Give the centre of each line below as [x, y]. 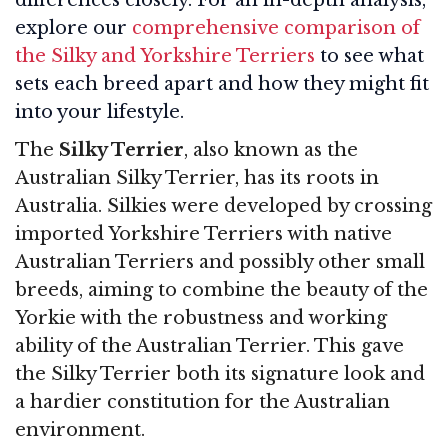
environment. [80, 429]
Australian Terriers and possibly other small [220, 261]
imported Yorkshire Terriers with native [203, 233]
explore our [73, 27]
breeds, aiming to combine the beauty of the [221, 289]
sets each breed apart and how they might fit [222, 83]
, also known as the [271, 149]
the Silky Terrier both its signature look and [220, 373]
